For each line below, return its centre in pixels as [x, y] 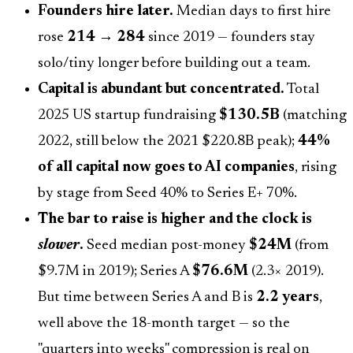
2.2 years [288, 298]
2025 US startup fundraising [128, 116]
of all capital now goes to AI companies [166, 168]
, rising [316, 168]
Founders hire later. [106, 12]
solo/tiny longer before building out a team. [174, 64]
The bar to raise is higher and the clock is [175, 220]
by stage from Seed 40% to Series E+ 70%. [167, 194]
